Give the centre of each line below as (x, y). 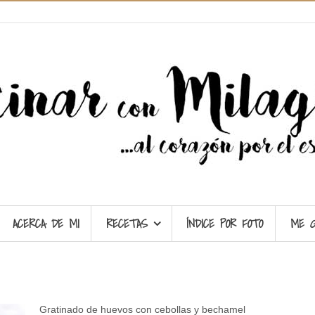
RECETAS (127, 223)
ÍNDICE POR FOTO (225, 223)
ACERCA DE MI (46, 223)
